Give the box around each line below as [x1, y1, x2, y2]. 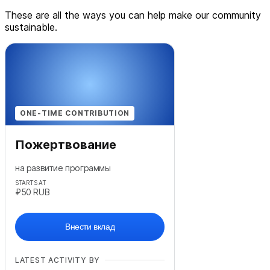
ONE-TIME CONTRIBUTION [20, 108, 130, 118]
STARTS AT [15, 179, 46, 187]
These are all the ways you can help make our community [5, 9, 261, 22]
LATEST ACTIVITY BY [15, 256, 100, 265]
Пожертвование [15, 137, 116, 152]
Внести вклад [64, 222, 115, 232]
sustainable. [5, 21, 57, 34]
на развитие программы [15, 163, 111, 174]
